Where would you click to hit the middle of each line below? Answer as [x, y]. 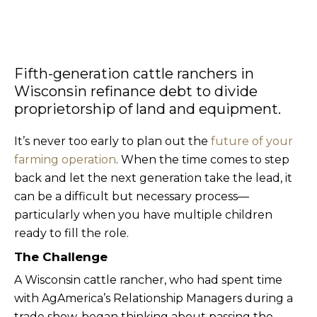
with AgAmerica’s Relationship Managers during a [154, 298]
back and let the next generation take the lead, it [153, 178]
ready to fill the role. [71, 233]
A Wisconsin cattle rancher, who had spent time [148, 280]
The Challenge [61, 257]
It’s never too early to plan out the [113, 141]
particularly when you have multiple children [143, 215]
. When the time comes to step [203, 160]
